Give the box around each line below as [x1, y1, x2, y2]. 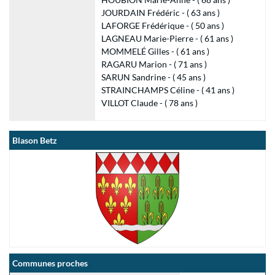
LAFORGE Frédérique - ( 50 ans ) [101, 20, 224, 31]
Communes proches [12, 258, 88, 268]
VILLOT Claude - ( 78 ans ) [101, 98, 198, 108]
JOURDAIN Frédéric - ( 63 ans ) [101, 7, 220, 18]
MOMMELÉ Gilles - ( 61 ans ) [101, 46, 209, 56]
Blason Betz [12, 135, 57, 145]
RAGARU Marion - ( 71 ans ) [101, 59, 207, 69]
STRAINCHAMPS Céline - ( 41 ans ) [101, 85, 234, 95]
